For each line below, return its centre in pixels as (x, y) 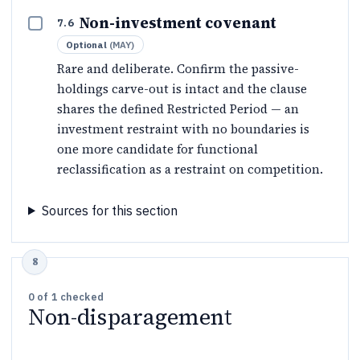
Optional (86, 44)
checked (80, 296)
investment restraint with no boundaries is (183, 129)
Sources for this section (109, 210)
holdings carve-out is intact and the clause (182, 88)
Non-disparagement (130, 317)
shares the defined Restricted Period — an (178, 108)
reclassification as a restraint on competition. (190, 169)
